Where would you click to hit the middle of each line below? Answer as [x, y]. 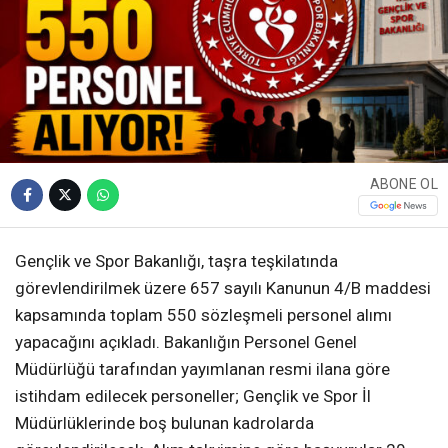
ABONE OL [403, 183]
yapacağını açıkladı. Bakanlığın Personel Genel [186, 342]
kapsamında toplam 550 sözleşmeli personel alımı [203, 315]
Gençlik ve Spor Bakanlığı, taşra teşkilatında [176, 261]
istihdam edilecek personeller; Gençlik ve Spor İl [193, 396]
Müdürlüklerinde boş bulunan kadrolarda [164, 423]
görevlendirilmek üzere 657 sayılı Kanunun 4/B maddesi [223, 288]
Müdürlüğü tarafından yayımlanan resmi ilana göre [202, 369]
